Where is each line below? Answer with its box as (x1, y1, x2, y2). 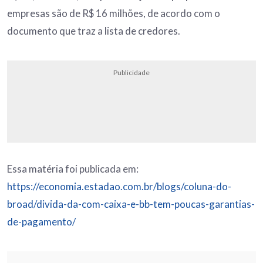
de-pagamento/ (7, 215, 76, 228)
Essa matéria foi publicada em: (7, 162, 139, 175)
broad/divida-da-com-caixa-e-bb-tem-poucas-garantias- (7, 197, 255, 210)
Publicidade (113, 68, 150, 77)
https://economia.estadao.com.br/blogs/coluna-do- (7, 180, 231, 193)
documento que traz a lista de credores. (7, 24, 180, 37)
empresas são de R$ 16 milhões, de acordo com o (7, 6, 220, 19)
